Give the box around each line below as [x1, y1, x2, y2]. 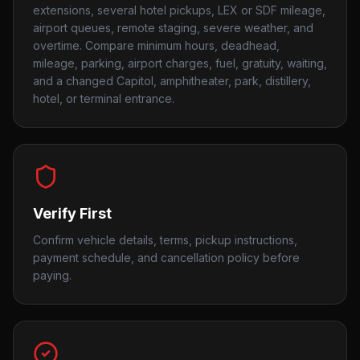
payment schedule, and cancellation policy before [33, 251, 300, 264]
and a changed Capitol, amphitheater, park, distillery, [33, 74, 311, 88]
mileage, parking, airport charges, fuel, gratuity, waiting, [33, 56, 327, 70]
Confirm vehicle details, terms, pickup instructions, [33, 233, 297, 247]
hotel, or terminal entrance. [33, 92, 174, 105]
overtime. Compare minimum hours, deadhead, [33, 39, 280, 52]
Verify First [33, 205, 112, 222]
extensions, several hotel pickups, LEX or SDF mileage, [33, 3, 325, 17]
